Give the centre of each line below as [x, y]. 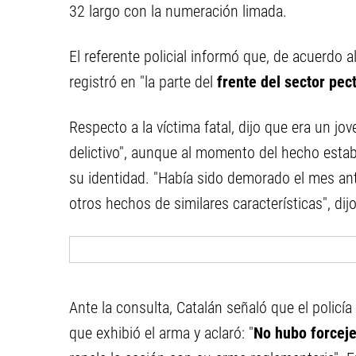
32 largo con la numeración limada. [178, 11]
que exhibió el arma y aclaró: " [161, 333]
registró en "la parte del [143, 82]
